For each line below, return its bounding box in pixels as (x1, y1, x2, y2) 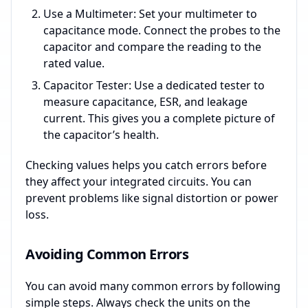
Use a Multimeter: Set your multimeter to (43, 5, 257, 21)
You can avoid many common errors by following (25, 278, 280, 294)
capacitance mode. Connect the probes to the (43, 22, 280, 38)
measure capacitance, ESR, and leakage (43, 93, 247, 109)
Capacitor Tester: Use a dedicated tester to (43, 77, 265, 93)
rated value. (43, 55, 104, 71)
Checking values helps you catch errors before (25, 157, 267, 173)
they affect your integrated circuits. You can (25, 173, 252, 189)
